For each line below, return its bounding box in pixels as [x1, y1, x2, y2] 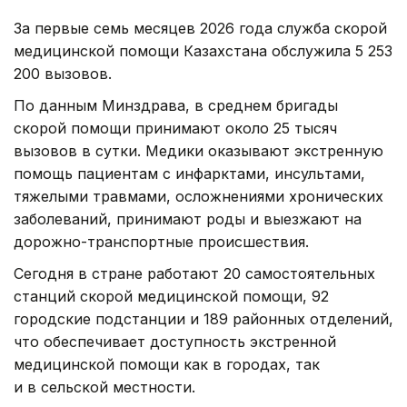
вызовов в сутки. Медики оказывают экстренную [14, 142, 383, 161]
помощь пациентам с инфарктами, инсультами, [14, 164, 365, 184]
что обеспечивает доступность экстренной [14, 333, 336, 352]
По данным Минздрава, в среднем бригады [14, 96, 338, 115]
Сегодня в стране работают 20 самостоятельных [14, 264, 375, 283]
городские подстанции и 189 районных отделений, [14, 310, 393, 329]
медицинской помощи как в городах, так [14, 355, 320, 374]
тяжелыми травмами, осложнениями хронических [14, 187, 383, 206]
